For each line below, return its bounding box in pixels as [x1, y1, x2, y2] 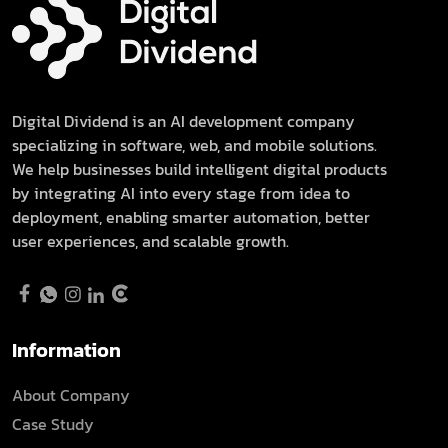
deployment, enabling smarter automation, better [12, 204, 370, 229]
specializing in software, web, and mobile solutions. [12, 132, 377, 157]
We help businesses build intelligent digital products [12, 156, 387, 181]
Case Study [12, 411, 94, 436]
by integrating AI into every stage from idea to [12, 180, 350, 205]
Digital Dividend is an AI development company [12, 108, 355, 133]
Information [12, 334, 121, 365]
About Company [12, 382, 130, 407]
